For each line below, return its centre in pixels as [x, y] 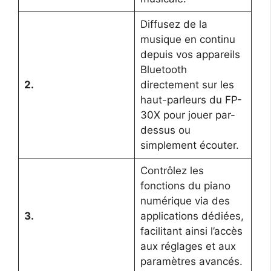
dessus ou [165, 130]
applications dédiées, [192, 216]
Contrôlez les [172, 171]
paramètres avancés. [191, 262]
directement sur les [187, 85]
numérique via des [185, 201]
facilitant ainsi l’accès [191, 231]
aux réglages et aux [188, 247]
